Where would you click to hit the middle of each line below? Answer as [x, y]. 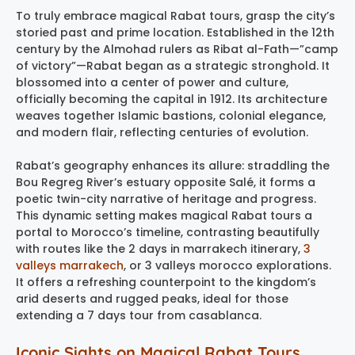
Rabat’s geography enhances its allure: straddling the [173, 166]
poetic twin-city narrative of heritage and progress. [166, 199]
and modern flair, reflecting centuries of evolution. [162, 133]
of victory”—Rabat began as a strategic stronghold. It [173, 66]
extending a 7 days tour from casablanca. [139, 316]
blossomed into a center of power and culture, [152, 83]
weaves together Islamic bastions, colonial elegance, [171, 116]
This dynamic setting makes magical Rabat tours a [164, 216]
